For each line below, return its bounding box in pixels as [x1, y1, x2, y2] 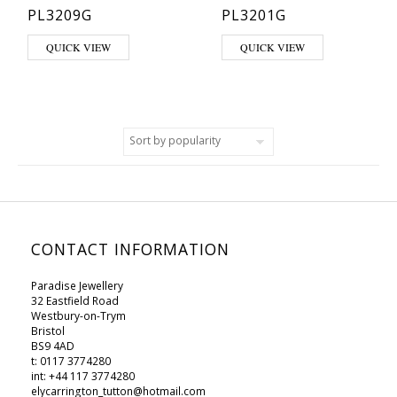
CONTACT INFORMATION [31, 238, 230, 260]
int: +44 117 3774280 [31, 369, 135, 384]
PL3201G [222, 5, 286, 25]
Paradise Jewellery [31, 278, 123, 293]
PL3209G [27, 5, 92, 25]
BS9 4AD [31, 339, 74, 354]
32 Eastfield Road [31, 293, 119, 308]
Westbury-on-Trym [31, 308, 126, 323]
